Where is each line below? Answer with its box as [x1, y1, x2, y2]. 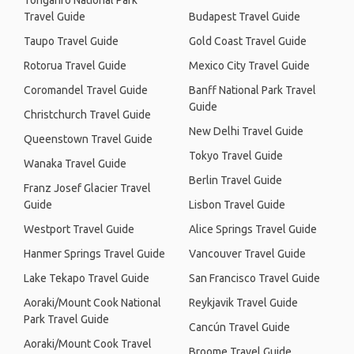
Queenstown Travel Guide [24, 133, 153, 145]
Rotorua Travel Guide [24, 59, 126, 72]
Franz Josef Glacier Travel [24, 182, 151, 194]
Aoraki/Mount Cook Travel [24, 337, 152, 350]
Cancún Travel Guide [189, 321, 290, 333]
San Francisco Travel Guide [189, 272, 320, 284]
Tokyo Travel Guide [189, 149, 283, 162]
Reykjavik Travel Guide [189, 296, 298, 309]
